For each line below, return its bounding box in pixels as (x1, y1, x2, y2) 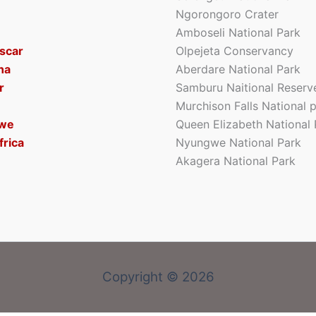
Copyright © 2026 (102, 269, 214, 285)
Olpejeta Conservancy (176, 44, 293, 58)
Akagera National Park (176, 154, 296, 168)
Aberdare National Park (176, 62, 300, 76)
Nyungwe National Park (176, 135, 301, 150)
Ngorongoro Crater (176, 7, 279, 21)
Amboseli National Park (176, 25, 300, 39)
